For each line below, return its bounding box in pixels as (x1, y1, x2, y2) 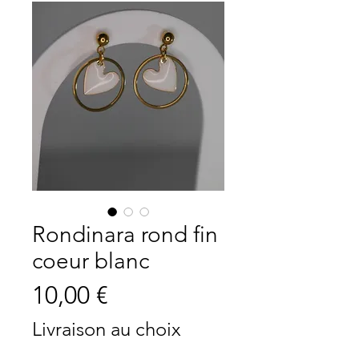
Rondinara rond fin (32, 221, 218, 248)
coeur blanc (32, 248, 149, 274)
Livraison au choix (32, 317, 181, 341)
